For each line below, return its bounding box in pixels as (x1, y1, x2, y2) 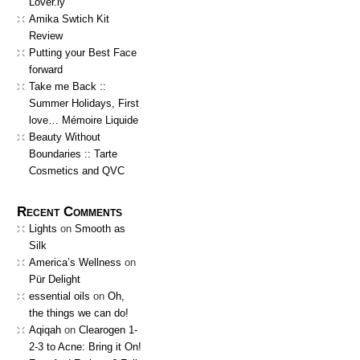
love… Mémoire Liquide (29, 114, 138, 126)
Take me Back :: (29, 80, 106, 92)
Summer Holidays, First (29, 97, 139, 109)
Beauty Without (29, 131, 100, 143)
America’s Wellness (29, 256, 121, 268)
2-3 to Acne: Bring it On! (29, 341, 141, 353)
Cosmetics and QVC (29, 165, 125, 177)
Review (29, 30, 63, 42)
